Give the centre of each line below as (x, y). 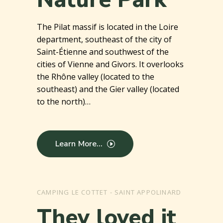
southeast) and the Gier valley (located (108, 89)
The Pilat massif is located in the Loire (108, 27)
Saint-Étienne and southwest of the (103, 52)
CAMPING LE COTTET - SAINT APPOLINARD (109, 192)
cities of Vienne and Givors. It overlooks (110, 64)
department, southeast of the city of (104, 40)
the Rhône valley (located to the (96, 77)
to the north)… (64, 102)
